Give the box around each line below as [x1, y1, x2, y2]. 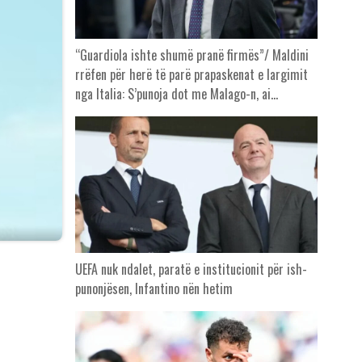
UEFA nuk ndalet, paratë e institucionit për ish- [74, 259, 307, 280]
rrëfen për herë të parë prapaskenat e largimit [74, 65, 308, 85]
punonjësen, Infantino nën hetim [74, 279, 233, 299]
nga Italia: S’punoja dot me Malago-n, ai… [74, 84, 278, 104]
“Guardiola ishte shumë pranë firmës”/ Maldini [74, 45, 309, 65]
